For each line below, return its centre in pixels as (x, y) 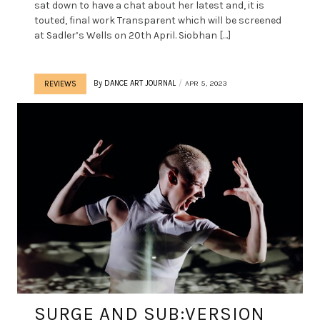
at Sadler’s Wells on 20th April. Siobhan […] (132, 35)
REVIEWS (60, 84)
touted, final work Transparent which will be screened (158, 20)
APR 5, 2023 (206, 83)
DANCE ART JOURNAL (140, 83)
